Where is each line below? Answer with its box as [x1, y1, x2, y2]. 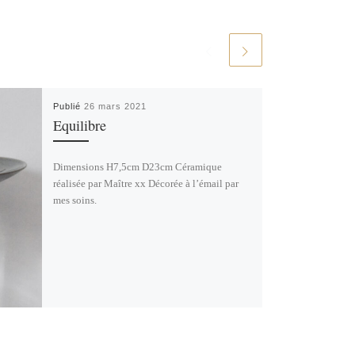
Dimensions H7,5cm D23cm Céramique [52, 160, 222, 173]
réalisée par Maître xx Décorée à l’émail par [52, 177, 239, 189]
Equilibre [52, 115, 106, 135]
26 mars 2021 [83, 101, 147, 111]
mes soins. [52, 193, 97, 206]
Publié [52, 101, 84, 111]
